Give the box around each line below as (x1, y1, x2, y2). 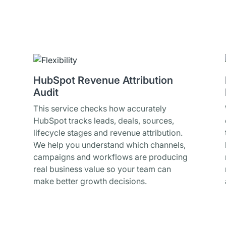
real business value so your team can (33, 164, 171, 174)
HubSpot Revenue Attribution (33, 74, 173, 86)
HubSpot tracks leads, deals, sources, (33, 116, 174, 126)
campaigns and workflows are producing (33, 152, 188, 162)
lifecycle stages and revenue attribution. (33, 128, 183, 138)
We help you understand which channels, (33, 140, 186, 150)
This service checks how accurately (33, 103, 166, 114)
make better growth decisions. (33, 176, 147, 186)
